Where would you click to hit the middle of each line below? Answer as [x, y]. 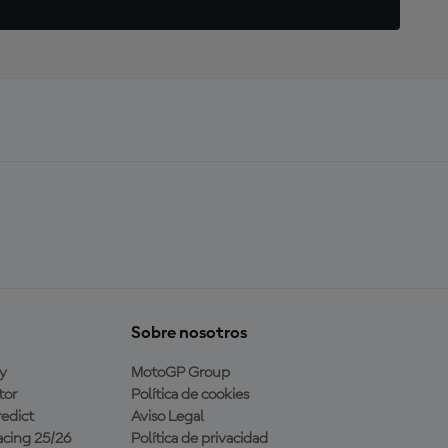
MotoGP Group [180, 372]
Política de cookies [189, 394]
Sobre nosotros [188, 332]
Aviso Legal [167, 416]
